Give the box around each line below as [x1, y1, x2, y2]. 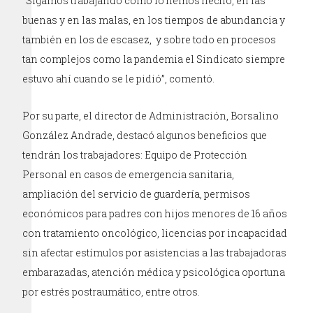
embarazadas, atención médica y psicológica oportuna [22, 265, 286, 279]
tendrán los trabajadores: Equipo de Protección [22, 148, 248, 162]
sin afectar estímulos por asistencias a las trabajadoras [22, 246, 287, 260]
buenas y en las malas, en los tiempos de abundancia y [22, 13, 286, 27]
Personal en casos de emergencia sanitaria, [22, 168, 235, 182]
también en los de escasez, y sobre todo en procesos [22, 33, 277, 47]
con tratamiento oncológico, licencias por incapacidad [22, 226, 288, 240]
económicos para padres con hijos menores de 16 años [22, 207, 288, 221]
